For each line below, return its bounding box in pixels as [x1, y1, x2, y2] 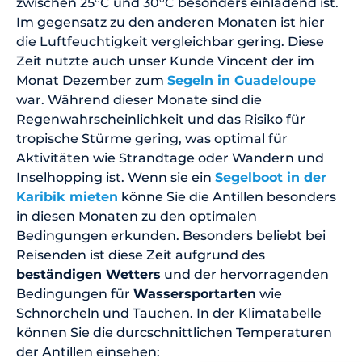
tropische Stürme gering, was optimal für [16, 130, 288, 146]
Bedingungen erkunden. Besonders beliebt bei [16, 227, 326, 243]
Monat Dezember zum [16, 72, 167, 88]
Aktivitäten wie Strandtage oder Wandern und [16, 149, 324, 166]
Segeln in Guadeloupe [167, 72, 316, 88]
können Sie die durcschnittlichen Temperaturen [16, 324, 332, 340]
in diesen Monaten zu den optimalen [16, 208, 257, 224]
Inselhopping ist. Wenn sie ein [16, 169, 215, 185]
